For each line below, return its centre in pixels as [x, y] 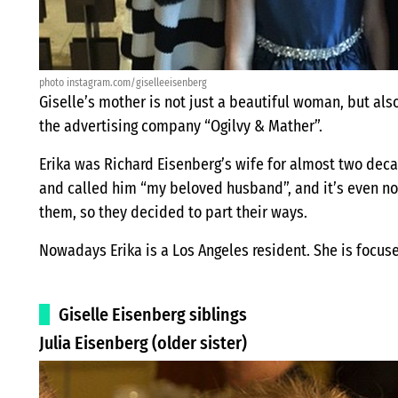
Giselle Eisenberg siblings [153, 315]
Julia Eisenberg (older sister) [143, 343]
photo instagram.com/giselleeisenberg [123, 83]
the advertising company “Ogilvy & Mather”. [181, 127]
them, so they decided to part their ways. [173, 213]
